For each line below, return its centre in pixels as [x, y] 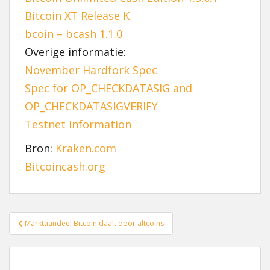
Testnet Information [78, 124]
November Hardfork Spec [91, 70]
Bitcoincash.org [65, 166]
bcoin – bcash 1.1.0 [74, 34]
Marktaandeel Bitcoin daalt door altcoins [94, 223]
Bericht [35, 219]
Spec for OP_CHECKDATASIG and [108, 88]
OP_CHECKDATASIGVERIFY [91, 106]
